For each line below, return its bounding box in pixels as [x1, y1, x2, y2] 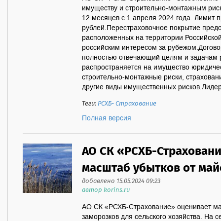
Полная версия [82, 114, 131, 123]
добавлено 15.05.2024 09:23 [82, 176, 160, 186]
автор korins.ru [82, 185, 130, 195]
